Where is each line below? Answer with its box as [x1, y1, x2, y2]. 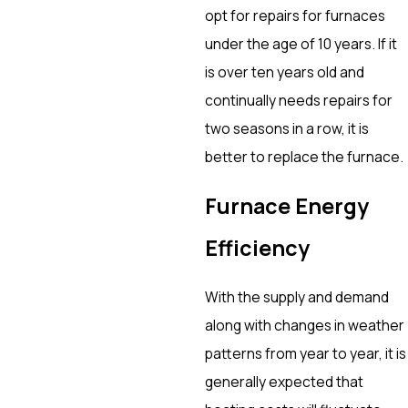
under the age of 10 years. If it [205, 33, 398, 54]
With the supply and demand [205, 286, 390, 307]
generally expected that [205, 371, 364, 392]
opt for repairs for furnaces [205, 5, 386, 25]
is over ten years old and [205, 61, 365, 82]
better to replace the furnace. [205, 146, 404, 167]
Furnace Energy [205, 191, 370, 221]
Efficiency [205, 233, 311, 263]
